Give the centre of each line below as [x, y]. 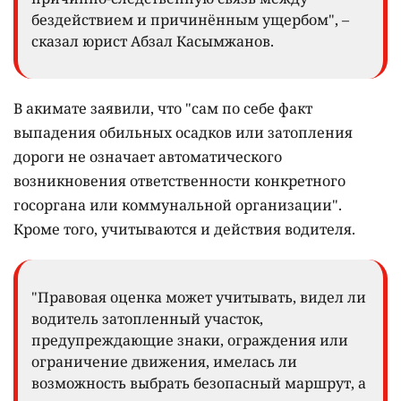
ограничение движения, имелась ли [164, 362]
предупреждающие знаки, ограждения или [190, 341]
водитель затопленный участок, [147, 319]
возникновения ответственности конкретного [179, 181]
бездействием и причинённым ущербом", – [190, 20]
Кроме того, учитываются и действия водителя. [186, 230]
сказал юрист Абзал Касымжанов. [153, 42]
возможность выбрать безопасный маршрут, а [199, 384]
